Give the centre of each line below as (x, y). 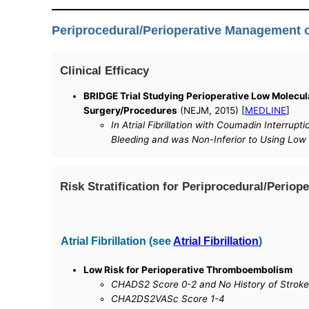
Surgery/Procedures (131, 111)
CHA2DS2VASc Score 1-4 (168, 298)
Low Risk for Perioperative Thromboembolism (188, 269)
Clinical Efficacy (105, 70)
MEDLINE (266, 111)
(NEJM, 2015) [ (211, 111)
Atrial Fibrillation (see (117, 241)
